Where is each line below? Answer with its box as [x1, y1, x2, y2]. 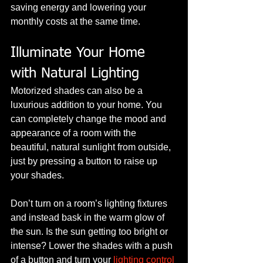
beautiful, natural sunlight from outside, [11, 142, 173, 153]
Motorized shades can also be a [11, 86, 145, 96]
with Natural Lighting [11, 66, 139, 81]
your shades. [11, 170, 64, 181]
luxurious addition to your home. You [11, 100, 164, 110]
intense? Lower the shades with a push [11, 241, 175, 251]
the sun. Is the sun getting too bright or [11, 227, 170, 237]
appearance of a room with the [11, 128, 139, 139]
